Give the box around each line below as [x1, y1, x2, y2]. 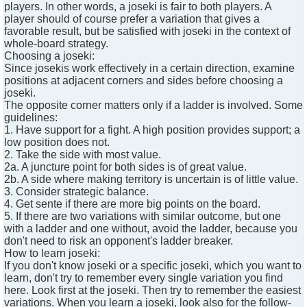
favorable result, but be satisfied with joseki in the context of [4, 25, 291, 38]
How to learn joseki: [4, 247, 100, 260]
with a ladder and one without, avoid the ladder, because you [4, 223, 297, 235]
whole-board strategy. [4, 38, 108, 50]
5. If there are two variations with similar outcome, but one [4, 210, 281, 223]
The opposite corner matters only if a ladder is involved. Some [4, 99, 303, 112]
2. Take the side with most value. [4, 149, 161, 161]
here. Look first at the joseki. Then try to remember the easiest [4, 284, 301, 297]
